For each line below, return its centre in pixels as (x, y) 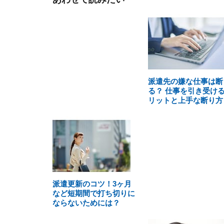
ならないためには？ (86, 203)
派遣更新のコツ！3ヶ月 (92, 184)
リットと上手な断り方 (185, 100)
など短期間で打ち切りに (94, 193)
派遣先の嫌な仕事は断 (185, 81)
